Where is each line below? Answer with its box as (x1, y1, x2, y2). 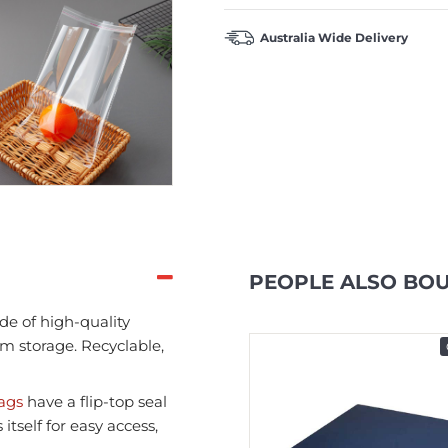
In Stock (168, 338, 217, 354)
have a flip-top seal (22, 391, 167, 411)
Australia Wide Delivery (260, 29, 408, 45)
